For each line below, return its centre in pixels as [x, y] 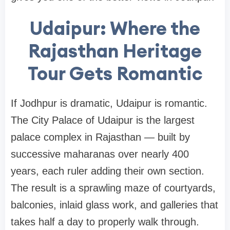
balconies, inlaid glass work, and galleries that [114, 205]
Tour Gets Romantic [115, 73]
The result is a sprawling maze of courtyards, [113, 188]
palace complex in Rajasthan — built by [100, 137]
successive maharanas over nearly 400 [100, 154]
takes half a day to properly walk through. [105, 222]
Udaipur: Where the [115, 28]
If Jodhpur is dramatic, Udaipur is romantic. [109, 103]
